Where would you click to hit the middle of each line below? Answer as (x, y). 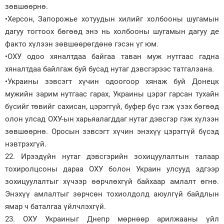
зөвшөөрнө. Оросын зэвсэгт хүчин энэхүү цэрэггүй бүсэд (112, 131)
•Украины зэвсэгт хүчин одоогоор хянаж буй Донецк (112, 81)
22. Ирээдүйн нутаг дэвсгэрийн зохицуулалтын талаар (112, 156)
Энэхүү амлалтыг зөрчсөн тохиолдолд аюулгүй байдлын (112, 194)
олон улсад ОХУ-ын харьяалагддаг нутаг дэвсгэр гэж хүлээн (112, 119)
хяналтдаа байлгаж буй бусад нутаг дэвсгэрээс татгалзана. (109, 69)
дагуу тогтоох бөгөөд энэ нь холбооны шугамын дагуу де (112, 31)
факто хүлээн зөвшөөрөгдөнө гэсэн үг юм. (82, 44)
